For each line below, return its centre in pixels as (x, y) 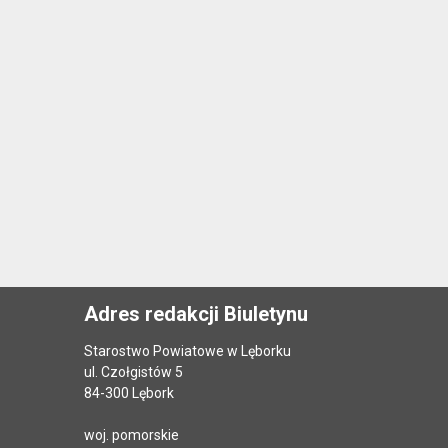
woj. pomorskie (131, 435)
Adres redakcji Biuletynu (196, 314)
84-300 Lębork (129, 393)
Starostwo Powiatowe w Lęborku (187, 351)
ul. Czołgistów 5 (133, 372)
